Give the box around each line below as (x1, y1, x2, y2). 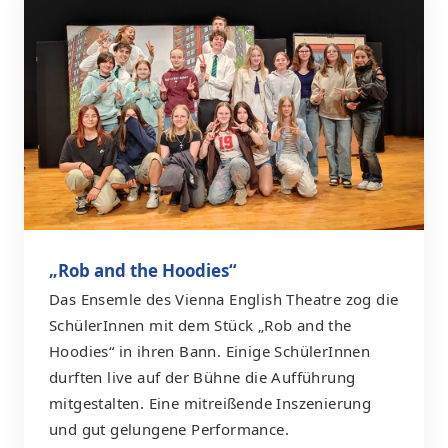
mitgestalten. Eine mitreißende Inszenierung (49, 392, 372, 413)
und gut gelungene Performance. (49, 418, 289, 439)
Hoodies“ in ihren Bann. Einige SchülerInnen (49, 340, 371, 361)
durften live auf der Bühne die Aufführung (49, 366, 356, 387)
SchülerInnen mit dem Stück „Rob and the (49, 314, 352, 335)
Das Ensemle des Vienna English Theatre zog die (49, 288, 399, 309)
